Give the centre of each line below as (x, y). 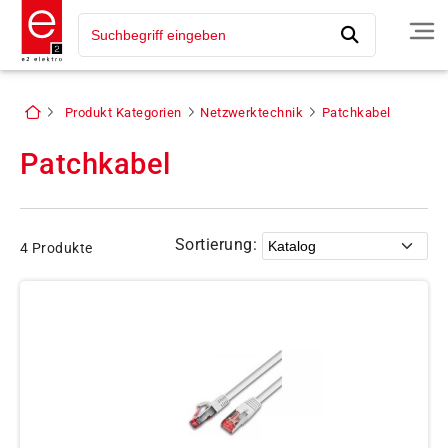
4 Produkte (56, 248)
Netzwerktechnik (252, 112)
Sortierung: (215, 244)
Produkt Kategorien (123, 112)
